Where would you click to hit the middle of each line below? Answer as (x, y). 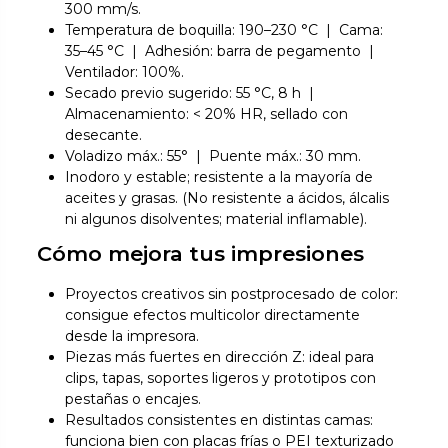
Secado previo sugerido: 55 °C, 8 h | (192, 92)
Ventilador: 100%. (125, 71)
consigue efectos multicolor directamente (213, 315)
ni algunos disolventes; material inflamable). (216, 218)
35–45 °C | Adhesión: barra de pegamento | (222, 50)
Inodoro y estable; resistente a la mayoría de (219, 176)
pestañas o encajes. (133, 399)
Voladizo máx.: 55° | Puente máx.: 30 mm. (213, 155)
